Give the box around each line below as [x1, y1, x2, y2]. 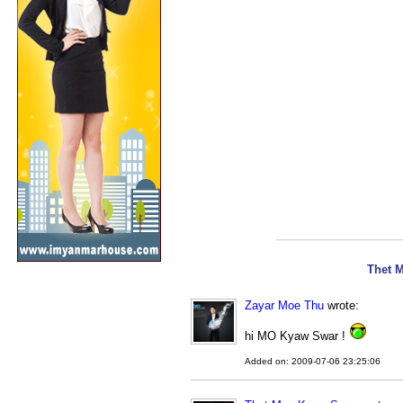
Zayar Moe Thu [245, 299, 324, 312]
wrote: [324, 299, 359, 312]
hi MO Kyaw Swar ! [245, 329, 349, 343]
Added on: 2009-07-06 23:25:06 [245, 356, 381, 366]
